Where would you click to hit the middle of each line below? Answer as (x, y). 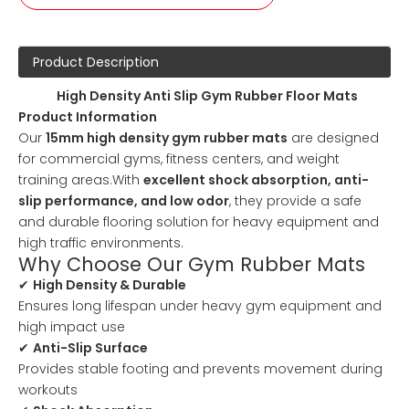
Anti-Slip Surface (90, 347)
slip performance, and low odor (124, 200)
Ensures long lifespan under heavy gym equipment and (200, 305)
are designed (333, 137)
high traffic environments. (101, 242)
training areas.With (81, 179)
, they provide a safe (295, 200)
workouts (48, 389)
